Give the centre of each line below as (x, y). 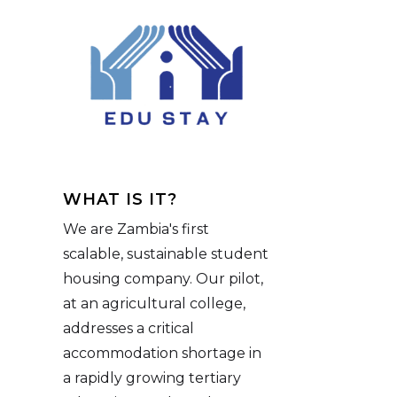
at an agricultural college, (154, 304)
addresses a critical (128, 329)
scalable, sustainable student (166, 254)
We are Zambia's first (136, 230)
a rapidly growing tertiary (152, 378)
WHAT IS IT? (120, 200)
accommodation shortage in (162, 354)
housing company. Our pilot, (163, 279)
